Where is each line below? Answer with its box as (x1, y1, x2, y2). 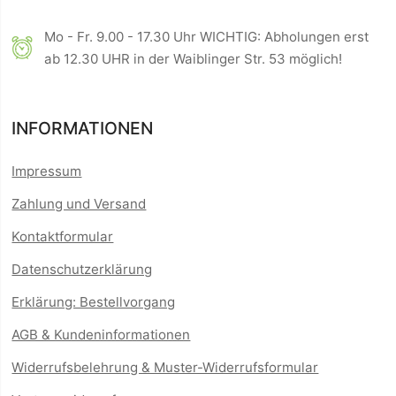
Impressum (11, 163, 82, 180)
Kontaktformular (11, 228, 114, 246)
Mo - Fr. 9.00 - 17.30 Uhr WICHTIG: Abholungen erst (44, 28, 369, 46)
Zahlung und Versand (11, 195, 147, 213)
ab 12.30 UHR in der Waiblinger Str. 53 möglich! (44, 50, 343, 68)
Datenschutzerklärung (11, 261, 153, 278)
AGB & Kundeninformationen (11, 326, 191, 344)
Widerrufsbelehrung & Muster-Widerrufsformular (11, 359, 319, 377)
